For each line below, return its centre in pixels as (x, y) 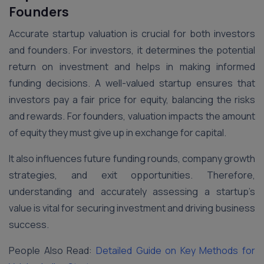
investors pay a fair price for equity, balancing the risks (132, 100)
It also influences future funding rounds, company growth (132, 159)
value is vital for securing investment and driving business (132, 208)
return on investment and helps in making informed (132, 67)
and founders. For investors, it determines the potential (132, 50)
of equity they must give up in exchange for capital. (118, 133)
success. (29, 225)
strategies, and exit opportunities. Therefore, (132, 175)
